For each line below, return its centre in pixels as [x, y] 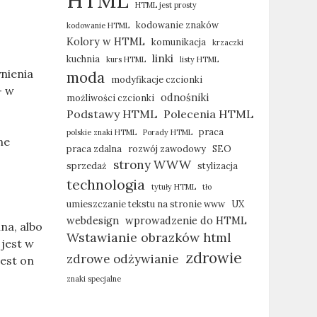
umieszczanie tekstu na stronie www [145, 204]
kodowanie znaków [177, 25]
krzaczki [227, 42]
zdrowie [213, 258]
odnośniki [184, 97]
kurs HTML [126, 59]
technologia [105, 184]
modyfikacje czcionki [156, 79]
